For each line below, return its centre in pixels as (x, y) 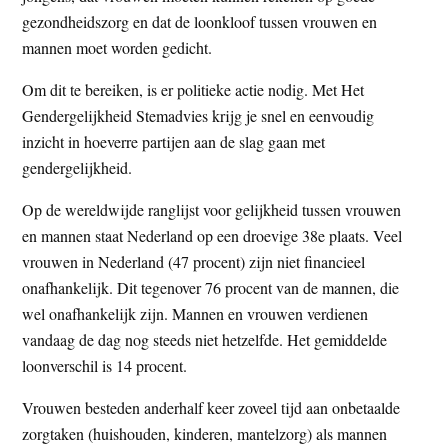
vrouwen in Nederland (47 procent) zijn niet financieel (194, 261)
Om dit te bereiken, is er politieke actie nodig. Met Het (193, 89)
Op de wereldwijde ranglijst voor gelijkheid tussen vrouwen (212, 209)
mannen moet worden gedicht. (117, 47)
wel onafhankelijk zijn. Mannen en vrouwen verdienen (195, 313)
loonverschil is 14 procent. (105, 365)
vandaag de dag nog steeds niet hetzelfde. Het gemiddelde (205, 339)
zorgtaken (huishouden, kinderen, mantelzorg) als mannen (205, 433)
